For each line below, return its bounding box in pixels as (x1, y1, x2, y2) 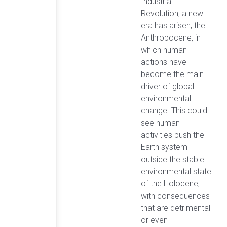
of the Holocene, (141, 179, 200, 189)
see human (141, 118, 180, 128)
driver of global (141, 82, 194, 92)
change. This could (141, 106, 207, 116)
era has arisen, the (141, 21, 205, 31)
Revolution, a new (141, 9, 203, 19)
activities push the (141, 130, 204, 140)
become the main (141, 69, 204, 80)
